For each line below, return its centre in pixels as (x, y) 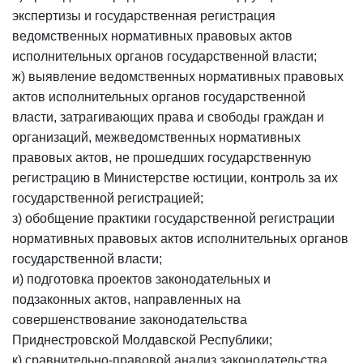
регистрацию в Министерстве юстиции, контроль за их (175, 178)
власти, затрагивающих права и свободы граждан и (168, 117)
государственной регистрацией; (108, 198)
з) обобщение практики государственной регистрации (173, 218)
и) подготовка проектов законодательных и (141, 279)
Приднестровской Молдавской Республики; (142, 340)
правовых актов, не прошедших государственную (162, 158)
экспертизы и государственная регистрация (144, 16)
